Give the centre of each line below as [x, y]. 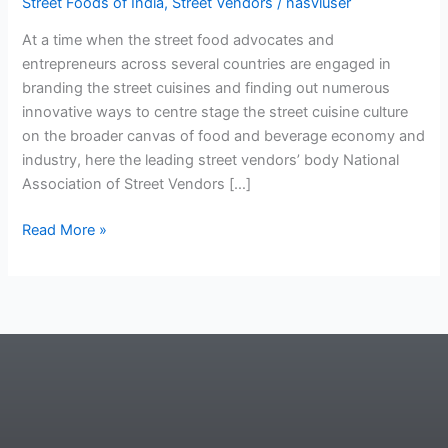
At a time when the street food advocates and [178, 40]
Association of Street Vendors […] [137, 184]
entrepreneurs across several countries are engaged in [207, 64]
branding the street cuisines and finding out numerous [206, 88]
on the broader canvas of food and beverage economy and [224, 136]
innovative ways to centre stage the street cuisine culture [215, 112]
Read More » [65, 230]
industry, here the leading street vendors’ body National [211, 160]
